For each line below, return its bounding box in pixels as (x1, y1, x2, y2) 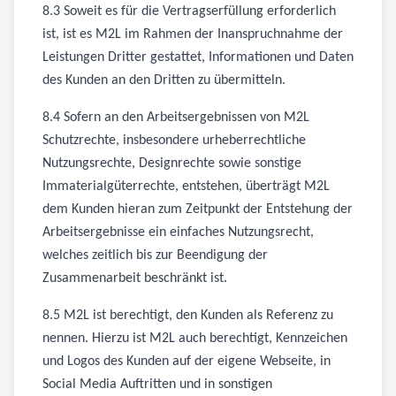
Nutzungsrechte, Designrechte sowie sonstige (42, 156, 301, 171)
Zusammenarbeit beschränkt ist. (42, 271, 227, 286)
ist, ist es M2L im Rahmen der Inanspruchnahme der (42, 27, 343, 42)
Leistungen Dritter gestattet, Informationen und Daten (42, 50, 354, 65)
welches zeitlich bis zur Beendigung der (42, 248, 268, 263)
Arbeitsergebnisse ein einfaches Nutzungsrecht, (42, 225, 314, 240)
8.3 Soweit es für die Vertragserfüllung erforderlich (42, 4, 336, 19)
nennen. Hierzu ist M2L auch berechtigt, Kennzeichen (42, 331, 347, 346)
